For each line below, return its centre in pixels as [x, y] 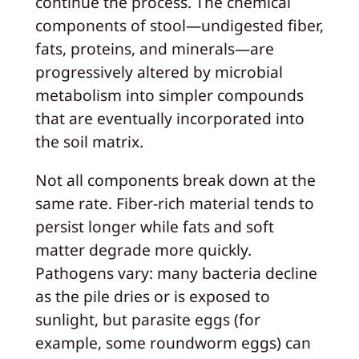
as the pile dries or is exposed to [152, 296]
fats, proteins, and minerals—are [154, 48]
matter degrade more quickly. [143, 249]
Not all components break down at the [175, 179]
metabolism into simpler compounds [169, 95]
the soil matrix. [89, 141]
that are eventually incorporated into [169, 118]
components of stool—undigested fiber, [179, 25]
